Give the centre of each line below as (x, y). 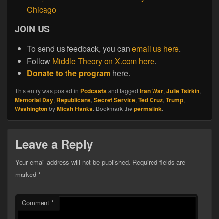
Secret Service (115, 99)
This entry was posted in (47, 90)
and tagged (123, 90)
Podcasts (93, 91)
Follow (40, 61)
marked (27, 174)
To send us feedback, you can (79, 48)
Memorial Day (34, 99)
